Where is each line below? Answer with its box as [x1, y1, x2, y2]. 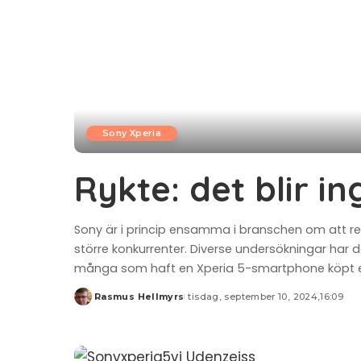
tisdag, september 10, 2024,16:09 [188, 290, 344, 302]
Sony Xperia [102, 127, 162, 139]
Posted [73, 297, 112, 309]
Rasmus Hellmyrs [94, 290, 185, 302]
